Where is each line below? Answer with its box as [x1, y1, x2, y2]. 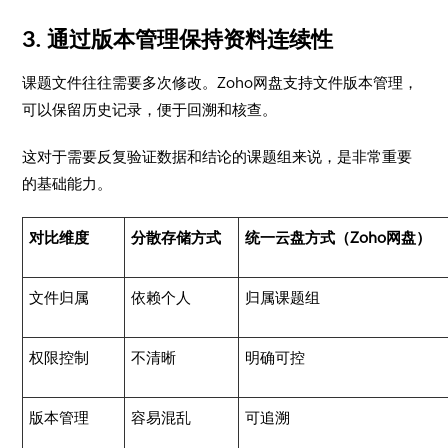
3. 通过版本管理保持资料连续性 [22, 27, 334, 52]
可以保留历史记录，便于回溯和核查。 [22, 101, 278, 118]
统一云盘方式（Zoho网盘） [245, 229, 432, 246]
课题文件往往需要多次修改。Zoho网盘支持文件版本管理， [22, 74, 419, 91]
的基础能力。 [22, 175, 113, 192]
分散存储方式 [131, 229, 222, 246]
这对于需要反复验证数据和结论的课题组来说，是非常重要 [22, 148, 413, 165]
